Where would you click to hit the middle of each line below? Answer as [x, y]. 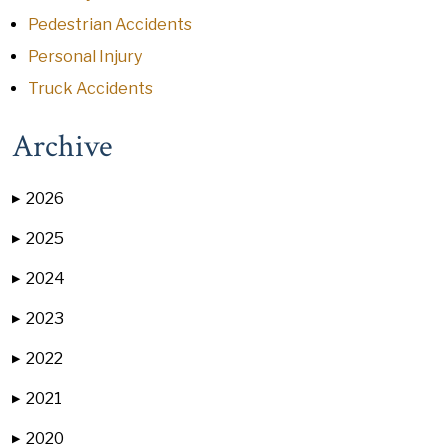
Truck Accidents [90, 88]
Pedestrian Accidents [110, 24]
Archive [62, 146]
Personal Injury [85, 56]
